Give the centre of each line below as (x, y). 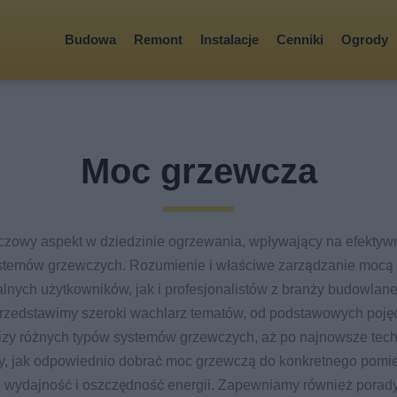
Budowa (90, 39)
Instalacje (230, 39)
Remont (158, 39)
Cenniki (300, 39)
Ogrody (365, 39)
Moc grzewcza (198, 171)
